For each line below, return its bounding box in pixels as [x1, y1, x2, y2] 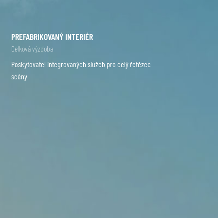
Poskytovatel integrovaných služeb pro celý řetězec [11, 59, 151, 69]
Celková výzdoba [11, 43, 54, 53]
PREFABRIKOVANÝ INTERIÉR [11, 31, 93, 42]
